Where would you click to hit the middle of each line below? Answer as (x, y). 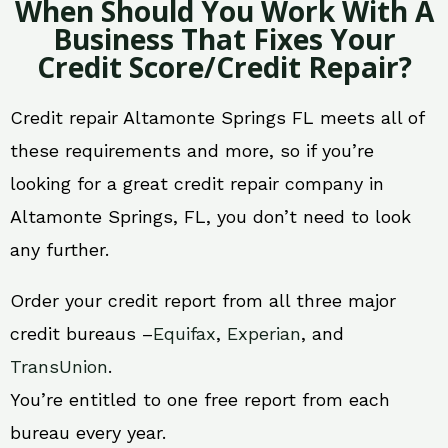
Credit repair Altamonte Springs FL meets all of (217, 117)
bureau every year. (88, 432)
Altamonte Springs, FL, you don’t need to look (210, 216)
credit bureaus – (81, 333)
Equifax (184, 333)
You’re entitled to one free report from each (200, 399)
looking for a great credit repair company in (197, 183)
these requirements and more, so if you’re (192, 150)
